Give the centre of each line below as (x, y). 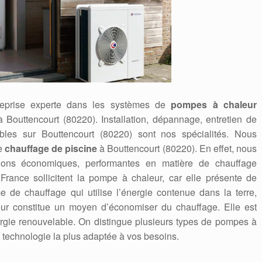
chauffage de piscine (51, 149)
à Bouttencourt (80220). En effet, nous (177, 149)
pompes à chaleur (214, 105)
